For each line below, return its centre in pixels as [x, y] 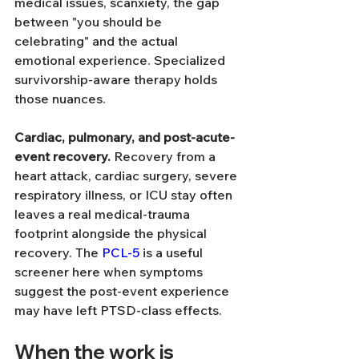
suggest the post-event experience [123, 291]
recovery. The [58, 252]
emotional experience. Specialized [121, 60]
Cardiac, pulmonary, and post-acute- [125, 137]
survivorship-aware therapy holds [117, 79]
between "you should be [90, 22]
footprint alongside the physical [112, 233]
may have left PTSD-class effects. [118, 310]
